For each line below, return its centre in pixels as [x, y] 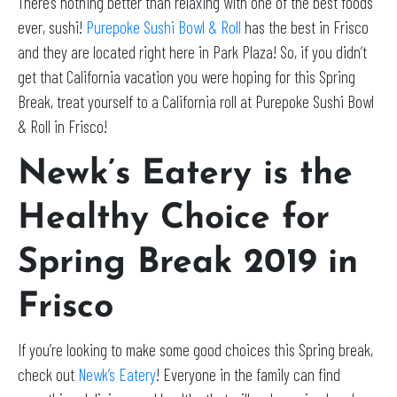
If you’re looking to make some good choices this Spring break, [195, 350]
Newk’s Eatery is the [185, 175]
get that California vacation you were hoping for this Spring [187, 77]
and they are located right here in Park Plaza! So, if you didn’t [192, 52]
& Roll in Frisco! [62, 127]
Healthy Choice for [174, 220]
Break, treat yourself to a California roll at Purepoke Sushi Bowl [196, 102]
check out [48, 375]
